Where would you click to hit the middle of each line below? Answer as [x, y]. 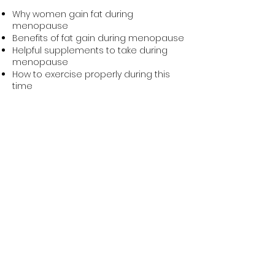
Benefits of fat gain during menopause [98, 38]
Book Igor [98, 113]
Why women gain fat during [73, 14]
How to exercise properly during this [91, 74]
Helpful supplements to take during [90, 50]
